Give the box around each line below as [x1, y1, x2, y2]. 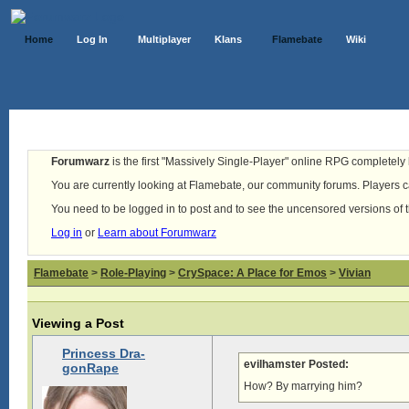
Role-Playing [100, 267, 166, 279]
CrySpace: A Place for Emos [178, 267, 327, 279]
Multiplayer [138, 34, 191, 45]
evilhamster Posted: [244, 358, 349, 371]
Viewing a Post [32, 316, 124, 330]
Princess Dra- [62, 346, 145, 361]
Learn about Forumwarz [98, 226, 216, 239]
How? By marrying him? [244, 380, 362, 393]
